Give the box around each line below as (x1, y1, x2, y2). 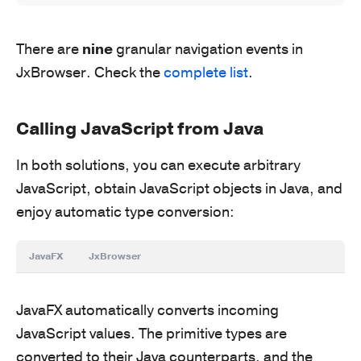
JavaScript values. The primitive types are (16, 323, 287, 343)
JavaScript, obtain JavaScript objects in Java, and (16, 178, 342, 198)
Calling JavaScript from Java (16, 116, 263, 141)
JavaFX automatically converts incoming (16, 300, 279, 320)
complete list (164, 62, 248, 82)
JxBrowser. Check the (16, 62, 164, 82)
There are (16, 39, 82, 59)
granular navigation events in (113, 39, 303, 59)
